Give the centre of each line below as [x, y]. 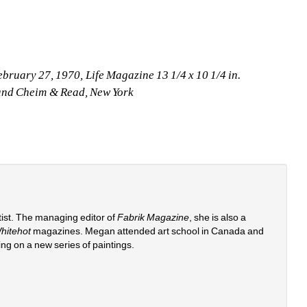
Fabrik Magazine [153, 218]
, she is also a [218, 218]
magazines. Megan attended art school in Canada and [148, 231]
